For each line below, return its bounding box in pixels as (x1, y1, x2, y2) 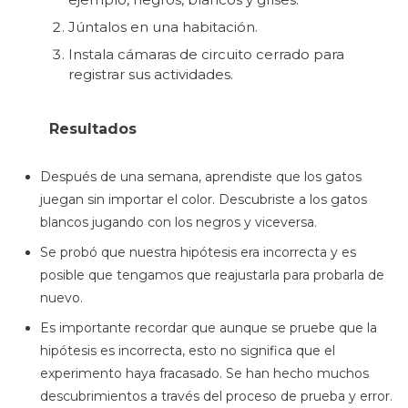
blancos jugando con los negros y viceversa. (40, 214, 317, 231)
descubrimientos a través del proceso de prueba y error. (40, 388, 393, 405)
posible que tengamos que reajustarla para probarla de (40, 267, 384, 284)
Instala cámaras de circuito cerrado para (68, 45, 344, 63)
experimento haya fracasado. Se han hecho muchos (40, 365, 369, 382)
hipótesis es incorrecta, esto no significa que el (40, 342, 335, 360)
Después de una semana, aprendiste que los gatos (40, 168, 362, 186)
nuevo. (40, 290, 83, 307)
